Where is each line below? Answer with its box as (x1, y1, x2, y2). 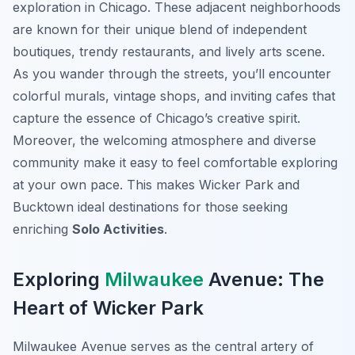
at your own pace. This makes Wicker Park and (13, 177, 300, 193)
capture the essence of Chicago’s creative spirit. (13, 110, 300, 127)
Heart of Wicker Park (13, 296, 204, 320)
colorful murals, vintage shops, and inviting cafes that (13, 88, 335, 105)
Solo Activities (72, 221, 164, 238)
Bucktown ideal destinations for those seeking (13, 199, 288, 216)
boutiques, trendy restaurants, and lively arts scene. (13, 44, 325, 60)
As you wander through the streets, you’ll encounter (13, 66, 331, 82)
